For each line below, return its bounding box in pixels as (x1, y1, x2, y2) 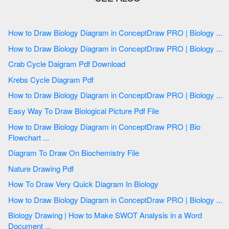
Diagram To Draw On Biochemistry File (127, 147, 141, 158)
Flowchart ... (8, 131, 49, 143)
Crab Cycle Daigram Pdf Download (92, 58, 125, 70)
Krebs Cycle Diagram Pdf (52, 74, 96, 85)
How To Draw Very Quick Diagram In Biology (134, 178, 161, 190)
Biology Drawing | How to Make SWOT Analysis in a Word (8, 210, 35, 221)
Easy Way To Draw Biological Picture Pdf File (134, 105, 161, 116)
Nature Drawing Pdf (62, 163, 76, 174)
